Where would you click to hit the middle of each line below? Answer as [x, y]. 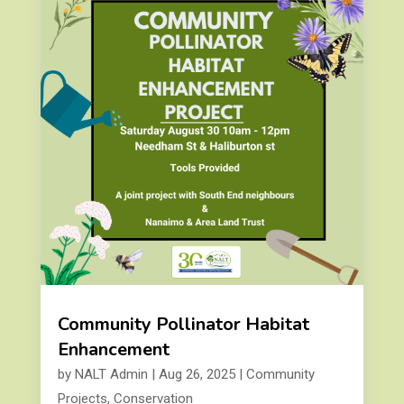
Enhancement [113, 349]
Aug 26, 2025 [197, 374]
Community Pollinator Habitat [183, 324]
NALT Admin [111, 374]
